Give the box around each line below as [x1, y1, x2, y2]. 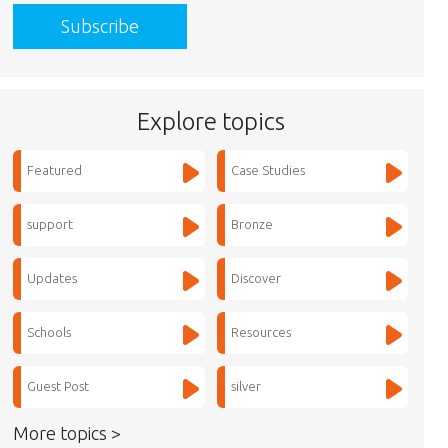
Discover [230, 271, 281, 285]
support [27, 217, 74, 231]
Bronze [230, 217, 273, 231]
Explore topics [136, 108, 285, 135]
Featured [27, 163, 83, 177]
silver [230, 379, 261, 393]
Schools [27, 325, 72, 339]
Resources [230, 325, 291, 339]
